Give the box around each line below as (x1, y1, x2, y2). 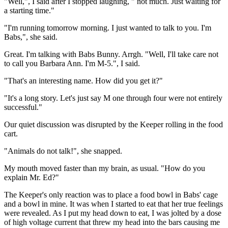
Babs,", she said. (4, 32, 58, 41)
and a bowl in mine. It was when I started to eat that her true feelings (4, 199, 223, 208)
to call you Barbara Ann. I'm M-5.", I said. (4, 59, 140, 68)
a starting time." (4, 6, 54, 15)
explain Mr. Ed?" (4, 173, 59, 182)
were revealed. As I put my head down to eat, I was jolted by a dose (4, 208, 221, 217)
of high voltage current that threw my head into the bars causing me (4, 217, 220, 226)
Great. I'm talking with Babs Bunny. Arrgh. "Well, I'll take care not (4, 49, 218, 59)
